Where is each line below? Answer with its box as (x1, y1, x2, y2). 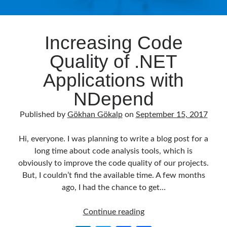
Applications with (43, 70, 184, 91)
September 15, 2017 (135, 110, 208, 119)
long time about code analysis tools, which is (34, 147, 193, 155)
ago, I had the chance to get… (61, 183, 166, 192)
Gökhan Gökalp (67, 110, 123, 119)
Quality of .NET (50, 51, 177, 72)
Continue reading (83, 208, 144, 216)
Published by (19, 110, 67, 119)
